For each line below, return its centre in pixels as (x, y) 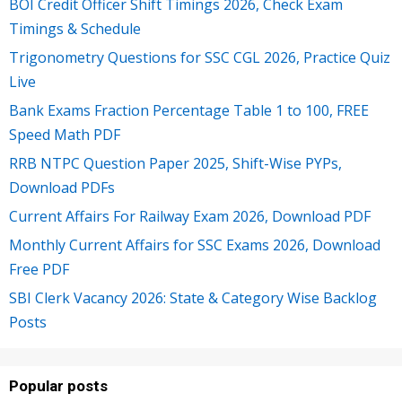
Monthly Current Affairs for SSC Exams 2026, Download (195, 245)
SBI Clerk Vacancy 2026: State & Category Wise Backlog (193, 297)
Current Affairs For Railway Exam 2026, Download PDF (190, 216)
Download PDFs (62, 187)
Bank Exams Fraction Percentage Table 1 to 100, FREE (189, 110)
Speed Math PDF (65, 134)
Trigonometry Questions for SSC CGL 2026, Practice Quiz (200, 57)
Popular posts (58, 385)
